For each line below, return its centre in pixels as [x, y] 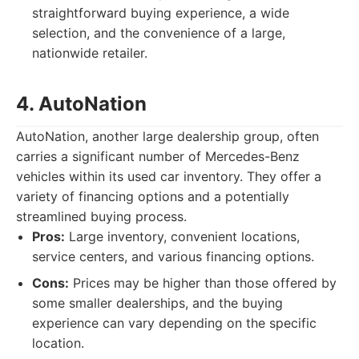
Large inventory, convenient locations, [182, 236]
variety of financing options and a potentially [153, 196]
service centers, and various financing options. [173, 256]
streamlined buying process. [101, 216]
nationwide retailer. [90, 53]
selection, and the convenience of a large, [159, 33]
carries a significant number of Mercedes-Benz [158, 156]
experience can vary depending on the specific [174, 323]
